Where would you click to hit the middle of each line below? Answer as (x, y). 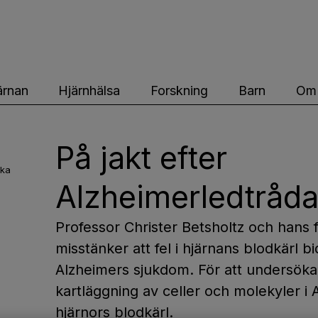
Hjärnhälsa (89, 90)
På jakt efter (141, 158)
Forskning (180, 90)
